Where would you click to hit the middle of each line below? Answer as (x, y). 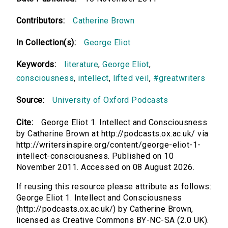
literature (81, 65)
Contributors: (41, 21)
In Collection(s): (46, 43)
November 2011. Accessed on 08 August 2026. (106, 167)
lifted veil (131, 78)
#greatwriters (179, 78)
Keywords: (36, 65)
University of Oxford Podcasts (110, 100)
